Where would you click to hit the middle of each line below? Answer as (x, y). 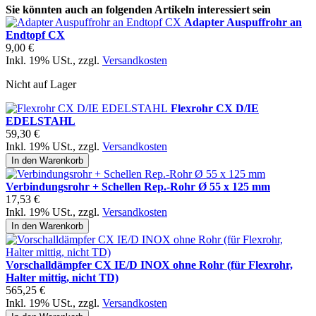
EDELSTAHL (41, 121)
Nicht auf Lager (41, 85)
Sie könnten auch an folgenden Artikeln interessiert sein (138, 10)
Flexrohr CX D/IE (215, 109)
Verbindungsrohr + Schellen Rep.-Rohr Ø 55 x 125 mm (138, 187)
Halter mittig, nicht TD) (62, 278)
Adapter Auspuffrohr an (243, 23)
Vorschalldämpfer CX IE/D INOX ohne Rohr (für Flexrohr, (149, 265)
